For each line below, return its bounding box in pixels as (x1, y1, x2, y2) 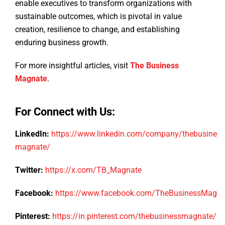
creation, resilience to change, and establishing (15, 25, 180, 35)
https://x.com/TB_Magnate (45, 165, 142, 175)
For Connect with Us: (15, 105, 115, 119)
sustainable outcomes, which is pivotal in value (15, 12, 182, 22)
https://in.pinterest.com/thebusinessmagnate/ (52, 211, 216, 221)
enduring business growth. (15, 38, 123, 48)
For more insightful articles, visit (15, 61, 130, 71)
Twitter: (15, 165, 43, 175)
